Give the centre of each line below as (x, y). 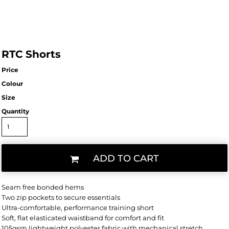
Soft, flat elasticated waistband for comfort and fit (83, 218)
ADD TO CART (126, 159)
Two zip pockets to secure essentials (61, 197)
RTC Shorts (31, 54)
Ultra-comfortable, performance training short (78, 208)
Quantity (15, 111)
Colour (12, 84)
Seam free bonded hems (43, 187)
